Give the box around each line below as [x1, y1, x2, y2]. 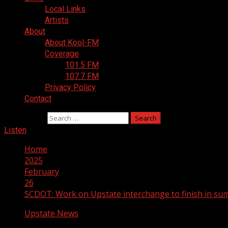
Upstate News [24, 208, 78, 219]
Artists [45, 15, 69, 25]
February [24, 166, 59, 177]
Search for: [4, 112, 45, 123]
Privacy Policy [45, 82, 96, 92]
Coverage [45, 49, 79, 59]
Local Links [45, 4, 85, 14]
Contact [24, 94, 51, 103]
